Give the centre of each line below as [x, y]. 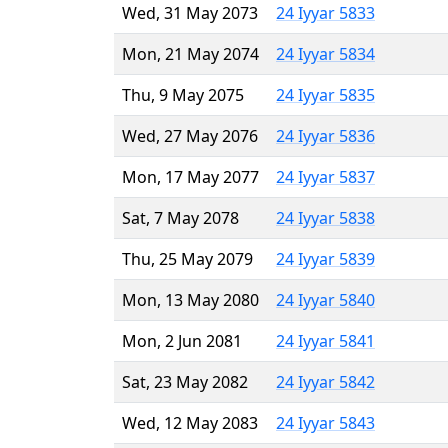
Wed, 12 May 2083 [190, 422]
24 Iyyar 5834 [325, 53]
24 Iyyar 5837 [325, 176]
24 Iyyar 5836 [325, 135]
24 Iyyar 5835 [325, 94]
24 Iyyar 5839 [325, 258]
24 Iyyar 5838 [325, 217]
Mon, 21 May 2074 [190, 53]
